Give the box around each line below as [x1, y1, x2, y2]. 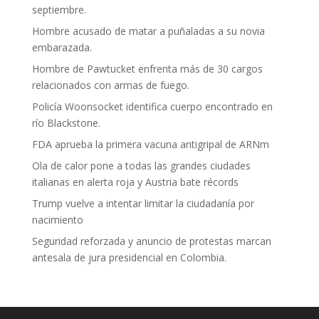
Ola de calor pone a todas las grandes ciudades [31, 159, 251, 172]
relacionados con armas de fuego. [31, 78, 189, 92]
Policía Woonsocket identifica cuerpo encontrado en [31, 100, 273, 113]
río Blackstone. [31, 116, 100, 130]
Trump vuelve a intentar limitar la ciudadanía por [31, 197, 254, 210]
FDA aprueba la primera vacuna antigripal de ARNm [31, 137, 269, 151]
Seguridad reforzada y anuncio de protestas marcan [31, 234, 271, 248]
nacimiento [31, 213, 83, 226]
